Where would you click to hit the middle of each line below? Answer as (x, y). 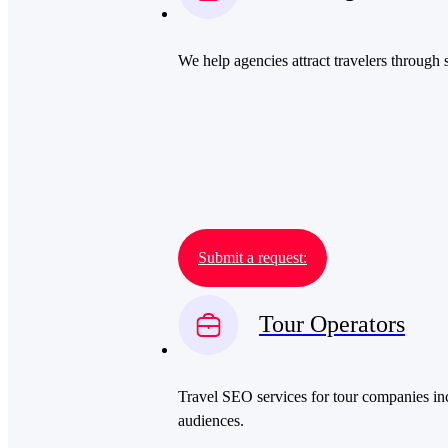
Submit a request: (252, 258)
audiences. (211, 421)
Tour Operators (332, 324)
